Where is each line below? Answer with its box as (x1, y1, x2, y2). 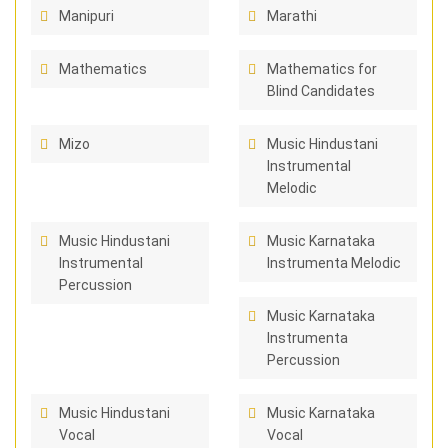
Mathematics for (267, 61, 377, 77)
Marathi (267, 8, 317, 24)
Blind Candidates (267, 83, 375, 99)
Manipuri (59, 8, 114, 24)
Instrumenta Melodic (267, 255, 401, 271)
